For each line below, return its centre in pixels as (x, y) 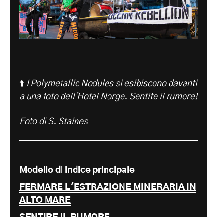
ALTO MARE (45, 200)
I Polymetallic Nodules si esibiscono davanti (112, 84)
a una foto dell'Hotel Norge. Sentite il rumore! (108, 97)
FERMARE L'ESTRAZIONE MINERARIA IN (108, 187)
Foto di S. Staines (54, 121)
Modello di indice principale (77, 170)
